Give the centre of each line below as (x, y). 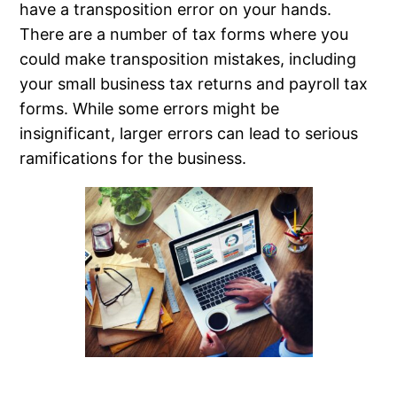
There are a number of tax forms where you (184, 34)
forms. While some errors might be (150, 108)
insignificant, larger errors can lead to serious (189, 133)
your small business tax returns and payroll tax (194, 83)
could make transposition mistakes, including (188, 58)
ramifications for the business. (133, 158)
